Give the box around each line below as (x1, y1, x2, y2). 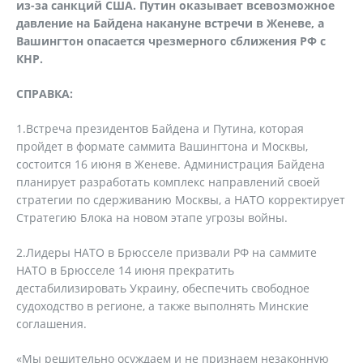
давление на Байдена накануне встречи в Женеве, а (16, 15, 324, 31)
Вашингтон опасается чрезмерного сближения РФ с (16, 33, 326, 49)
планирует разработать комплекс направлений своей (16, 174, 320, 190)
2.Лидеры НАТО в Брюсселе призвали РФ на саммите (16, 245, 317, 260)
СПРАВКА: (16, 86, 73, 101)
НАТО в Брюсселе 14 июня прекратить (16, 263, 234, 278)
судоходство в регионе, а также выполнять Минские (16, 298, 309, 314)
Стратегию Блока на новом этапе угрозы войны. (16, 210, 288, 225)
